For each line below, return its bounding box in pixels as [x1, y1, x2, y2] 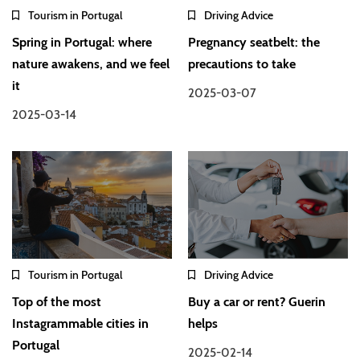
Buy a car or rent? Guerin [188, 293, 326, 309]
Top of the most [12, 293, 101, 309]
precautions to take [188, 56, 297, 72]
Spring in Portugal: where [12, 35, 152, 51]
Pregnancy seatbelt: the [188, 35, 321, 51]
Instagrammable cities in [12, 315, 149, 331]
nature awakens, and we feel [12, 56, 170, 72]
